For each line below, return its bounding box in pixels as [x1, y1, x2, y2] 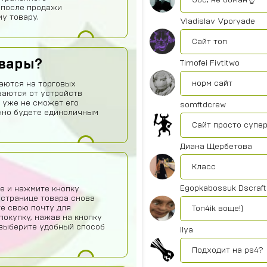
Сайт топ [192, 38, 227, 46]
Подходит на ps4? [192, 246, 263, 254]
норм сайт [192, 79, 232, 88]
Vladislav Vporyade [180, 17, 255, 26]
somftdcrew [180, 101, 226, 109]
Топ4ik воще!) [192, 204, 243, 213]
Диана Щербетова [180, 142, 252, 151]
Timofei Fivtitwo [180, 59, 240, 67]
